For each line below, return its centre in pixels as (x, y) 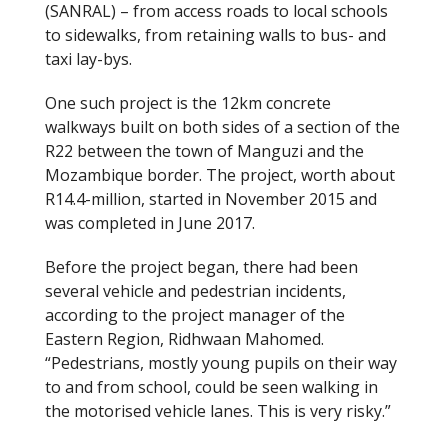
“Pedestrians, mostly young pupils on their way (221, 362)
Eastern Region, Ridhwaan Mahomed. (184, 338)
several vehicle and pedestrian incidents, (195, 290)
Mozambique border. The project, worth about (220, 174)
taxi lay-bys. (88, 58)
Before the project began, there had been (201, 266)
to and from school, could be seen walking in (211, 386)
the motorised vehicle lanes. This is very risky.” (218, 410)
